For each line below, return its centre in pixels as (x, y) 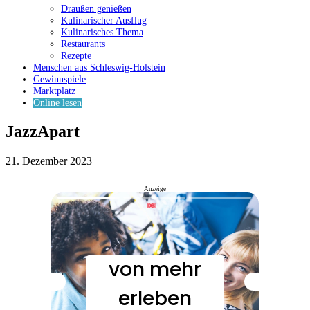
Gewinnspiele (60, 80)
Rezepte (76, 56)
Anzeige (155, 189)
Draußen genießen (96, 9)
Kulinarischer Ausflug (104, 21)
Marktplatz (54, 91)
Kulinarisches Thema (102, 33)
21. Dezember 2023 (49, 161)
